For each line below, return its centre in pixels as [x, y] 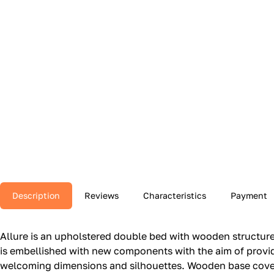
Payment [249, 196]
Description [36, 196]
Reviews [102, 196]
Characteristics [175, 196]
